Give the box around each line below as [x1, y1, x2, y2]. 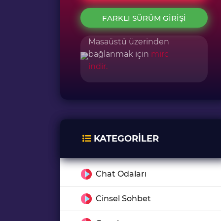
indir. [88, 62, 108, 71]
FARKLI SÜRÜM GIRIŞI [102, 13, 186, 23]
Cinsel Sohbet [96, 194, 151, 203]
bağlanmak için [88, 49, 151, 59]
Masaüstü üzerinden [88, 37, 169, 46]
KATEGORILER [91, 133, 159, 144]
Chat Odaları [96, 169, 147, 179]
